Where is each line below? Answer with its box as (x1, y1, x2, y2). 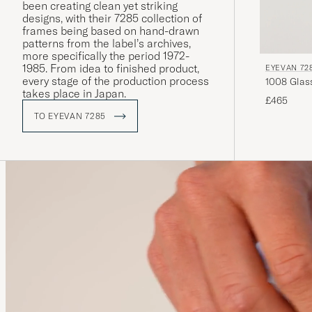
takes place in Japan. (22, 86, 126, 101)
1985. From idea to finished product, (22, 61, 199, 76)
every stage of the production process (22, 74, 209, 88)
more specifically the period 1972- (22, 49, 189, 63)
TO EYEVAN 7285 (34, 111, 109, 122)
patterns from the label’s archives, (22, 36, 191, 51)
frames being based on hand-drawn (22, 24, 199, 38)
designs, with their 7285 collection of (22, 11, 202, 26)
